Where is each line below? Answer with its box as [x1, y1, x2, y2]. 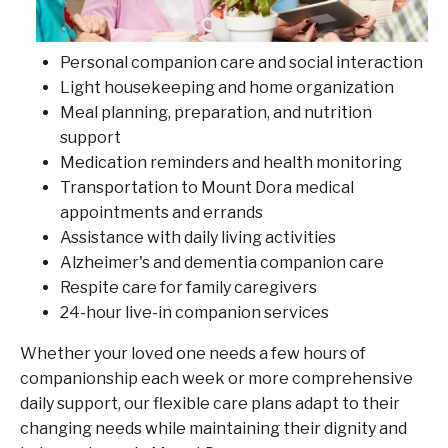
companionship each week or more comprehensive [20, 368, 413, 388]
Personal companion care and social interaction [60, 52, 423, 72]
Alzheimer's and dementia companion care [60, 252, 384, 272]
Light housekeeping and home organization [60, 77, 394, 97]
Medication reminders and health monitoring [60, 152, 402, 172]
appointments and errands [60, 202, 263, 222]
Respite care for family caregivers [60, 277, 317, 297]
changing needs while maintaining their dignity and [20, 418, 407, 438]
